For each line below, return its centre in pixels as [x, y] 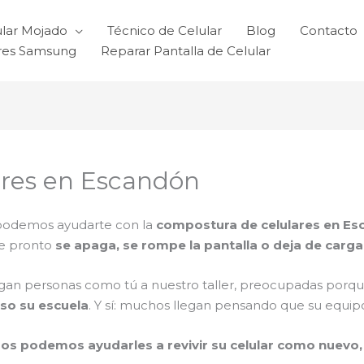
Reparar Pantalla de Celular [186, 51]
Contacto [329, 30]
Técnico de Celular [165, 30]
